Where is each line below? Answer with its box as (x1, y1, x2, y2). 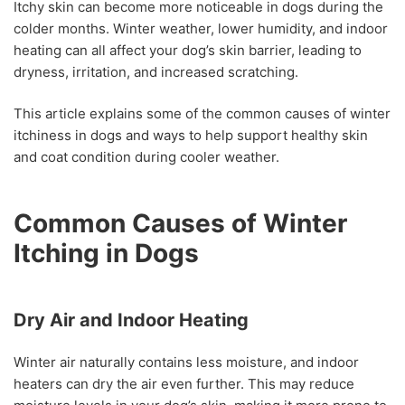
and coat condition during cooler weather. (14, 147, 279, 165)
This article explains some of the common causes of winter (14, 104, 391, 122)
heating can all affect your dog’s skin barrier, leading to (14, 41, 362, 59)
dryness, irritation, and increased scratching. (14, 62, 298, 80)
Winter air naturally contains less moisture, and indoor (14, 353, 359, 372)
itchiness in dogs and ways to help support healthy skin (14, 126, 368, 144)
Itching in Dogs (14, 238, 199, 269)
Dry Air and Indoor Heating (14, 309, 249, 332)
